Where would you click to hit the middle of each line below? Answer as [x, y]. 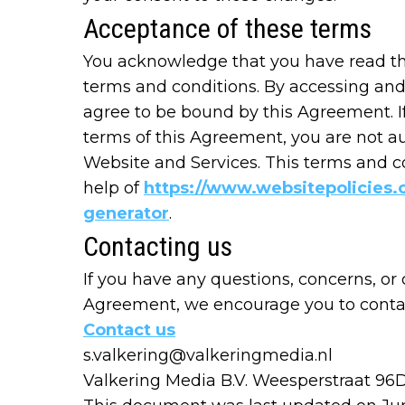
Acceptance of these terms [227, 29]
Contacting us [158, 247]
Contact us [129, 330]
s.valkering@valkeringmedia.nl [208, 356]
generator [126, 214]
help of [113, 188]
